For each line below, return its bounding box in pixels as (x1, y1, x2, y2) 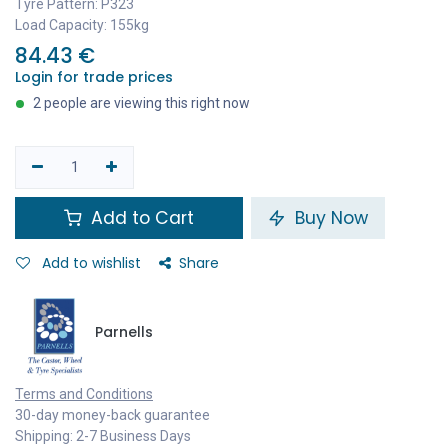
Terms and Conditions (15, 386, 153, 402)
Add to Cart (86, 206, 194, 230)
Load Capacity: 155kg (15, 17, 149, 33)
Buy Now (290, 206, 368, 230)
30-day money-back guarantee (15, 407, 210, 423)
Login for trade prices (15, 67, 173, 87)
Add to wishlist (42, 253, 141, 273)
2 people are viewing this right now (33, 95, 250, 111)
